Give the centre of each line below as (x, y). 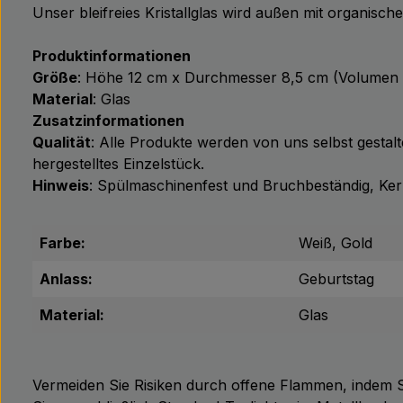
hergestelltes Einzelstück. (118, 164)
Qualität (62, 142)
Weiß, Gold (336, 243)
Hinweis (61, 185)
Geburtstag (336, 279)
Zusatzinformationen (108, 121)
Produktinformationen (112, 56)
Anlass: (66, 279)
